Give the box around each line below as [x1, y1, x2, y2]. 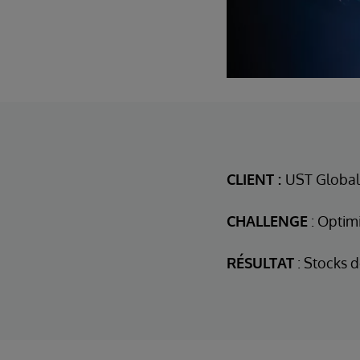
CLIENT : [227, 170, 285, 189]
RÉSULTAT [227, 254, 294, 272]
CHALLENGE [227, 212, 308, 231]
